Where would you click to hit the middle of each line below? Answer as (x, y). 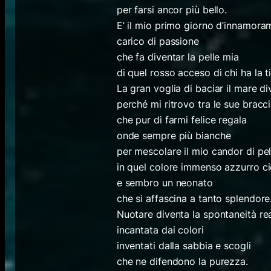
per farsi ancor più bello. (172, 9)
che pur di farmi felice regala (181, 119)
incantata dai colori (160, 230)
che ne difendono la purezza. (182, 261)
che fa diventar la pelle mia (178, 57)
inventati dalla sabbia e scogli (184, 245)
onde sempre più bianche (174, 135)
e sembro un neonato (165, 182)
